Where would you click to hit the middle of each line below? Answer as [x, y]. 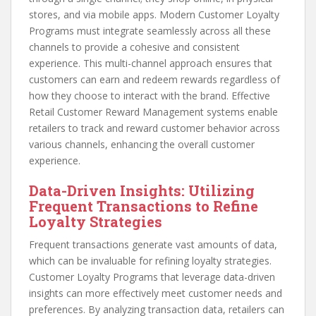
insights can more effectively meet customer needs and [156, 293]
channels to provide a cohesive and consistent [134, 47]
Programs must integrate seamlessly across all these [150, 31]
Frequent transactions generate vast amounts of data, [153, 245]
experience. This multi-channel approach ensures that [151, 63]
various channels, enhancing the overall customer [142, 145]
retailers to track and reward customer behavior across [154, 128]
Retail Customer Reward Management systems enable [153, 112]
